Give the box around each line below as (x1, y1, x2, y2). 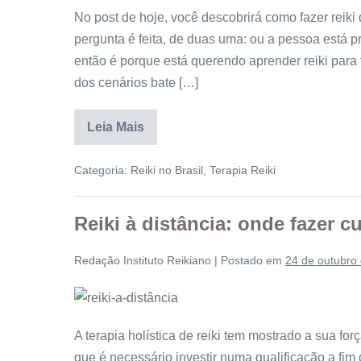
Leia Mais (87, 119, 144, 134)
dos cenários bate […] (74, 75, 198, 89)
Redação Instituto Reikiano (74, 253, 211, 267)
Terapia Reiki (210, 163, 276, 176)
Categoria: (74, 163, 127, 176)
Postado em (221, 253, 282, 267)
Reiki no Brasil (131, 163, 203, 176)
